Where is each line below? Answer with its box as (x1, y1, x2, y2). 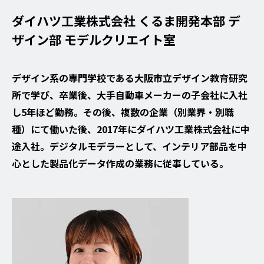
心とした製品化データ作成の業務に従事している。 (12, 156, 229, 170)
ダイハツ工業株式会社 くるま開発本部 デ (12, 11, 240, 29)
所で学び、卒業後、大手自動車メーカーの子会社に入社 (12, 87, 247, 102)
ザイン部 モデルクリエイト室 (12, 30, 176, 48)
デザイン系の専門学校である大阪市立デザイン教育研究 (12, 70, 247, 85)
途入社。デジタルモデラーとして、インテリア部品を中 (12, 138, 247, 153)
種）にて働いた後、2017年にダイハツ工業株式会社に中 (12, 121, 250, 136)
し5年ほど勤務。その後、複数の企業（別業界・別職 (12, 104, 234, 119)
